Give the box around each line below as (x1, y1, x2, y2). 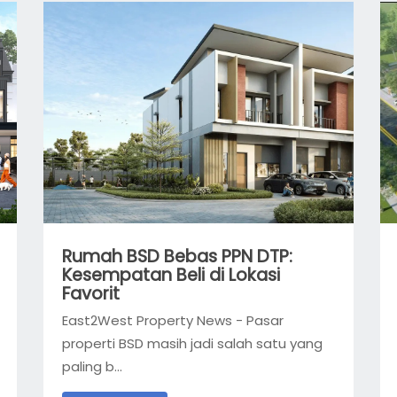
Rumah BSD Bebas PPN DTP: (61, 244, 292, 269)
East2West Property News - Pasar (61, 311, 284, 331)
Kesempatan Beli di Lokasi (61, 262, 280, 287)
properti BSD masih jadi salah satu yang (61, 334, 323, 354)
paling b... (61, 357, 122, 377)
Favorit (61, 281, 120, 306)
